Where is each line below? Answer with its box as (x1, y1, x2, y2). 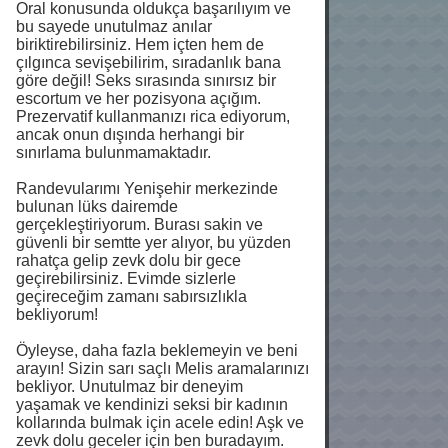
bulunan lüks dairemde (16, 198, 178, 216)
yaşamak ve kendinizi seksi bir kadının (16, 396, 288, 414)
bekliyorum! (16, 306, 98, 324)
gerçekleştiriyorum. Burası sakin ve (16, 216, 263, 234)
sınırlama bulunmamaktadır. (16, 144, 211, 162)
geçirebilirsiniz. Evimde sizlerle (16, 270, 236, 288)
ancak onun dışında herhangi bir (16, 126, 244, 144)
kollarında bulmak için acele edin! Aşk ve (16, 414, 304, 432)
